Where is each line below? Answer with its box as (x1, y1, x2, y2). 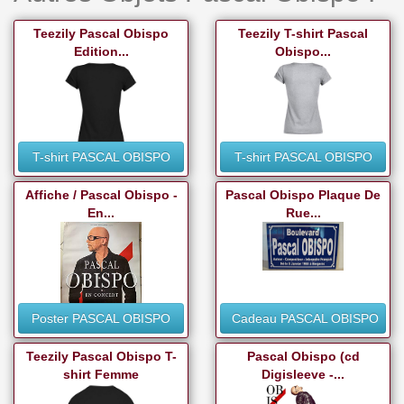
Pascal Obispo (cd (246, 349, 360, 364)
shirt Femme (63, 367, 139, 382)
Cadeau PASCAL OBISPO (232, 311, 379, 326)
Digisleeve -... (262, 367, 344, 382)
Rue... (285, 206, 321, 221)
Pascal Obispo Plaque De (225, 188, 381, 203)
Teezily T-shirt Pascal (238, 26, 368, 41)
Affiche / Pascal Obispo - (24, 188, 178, 203)
